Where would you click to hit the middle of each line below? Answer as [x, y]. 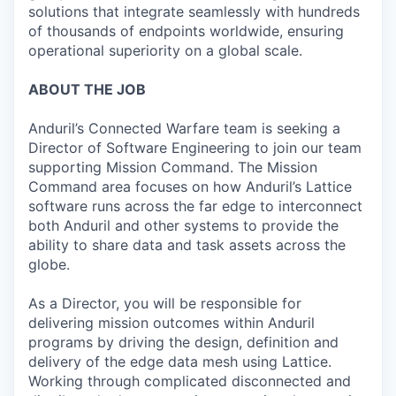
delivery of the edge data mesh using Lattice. [180, 362]
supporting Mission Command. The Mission [173, 167]
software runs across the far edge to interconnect [195, 206]
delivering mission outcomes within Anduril [171, 323]
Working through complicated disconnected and [190, 381]
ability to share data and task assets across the [187, 245]
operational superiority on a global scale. [165, 50]
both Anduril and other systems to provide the [183, 225]
